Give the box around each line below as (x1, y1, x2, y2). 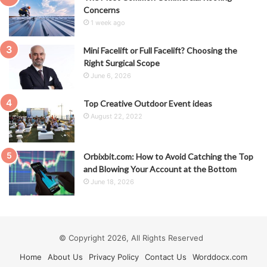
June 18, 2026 (91, 178, 134, 187)
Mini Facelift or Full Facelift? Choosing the (83, 45, 237, 56)
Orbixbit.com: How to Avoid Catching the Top (83, 151, 253, 162)
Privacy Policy (89, 252, 139, 262)
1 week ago (91, 18, 125, 27)
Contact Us (145, 252, 187, 262)
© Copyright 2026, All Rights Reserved (59, 233, 208, 243)
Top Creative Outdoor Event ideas (83, 98, 212, 109)
